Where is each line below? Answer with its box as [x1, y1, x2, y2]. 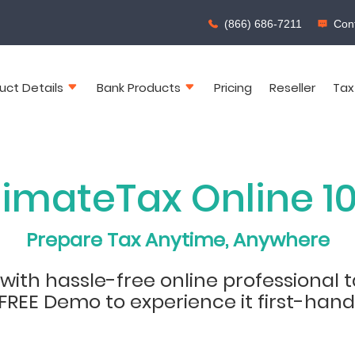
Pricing [213, 78, 252, 96]
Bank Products [96, 78, 181, 96]
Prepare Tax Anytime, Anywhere [25, 226, 330, 253]
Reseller [269, 78, 315, 96]
